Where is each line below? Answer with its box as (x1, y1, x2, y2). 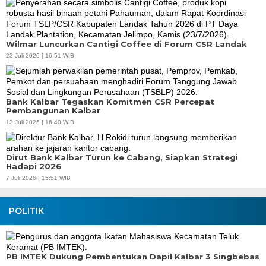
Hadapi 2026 (6, 161, 62, 171)
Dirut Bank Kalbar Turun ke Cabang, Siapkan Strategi (6, 153, 238, 162)
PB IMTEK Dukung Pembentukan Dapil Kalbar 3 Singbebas (6, 252, 259, 261)
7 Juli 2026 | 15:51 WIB (6, 175, 71, 181)
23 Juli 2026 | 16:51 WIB (6, 52, 74, 59)
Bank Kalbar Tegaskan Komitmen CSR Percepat (6, 97, 214, 106)
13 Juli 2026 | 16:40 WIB (6, 119, 74, 125)
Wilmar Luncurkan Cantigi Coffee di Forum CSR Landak (6, 39, 247, 49)
